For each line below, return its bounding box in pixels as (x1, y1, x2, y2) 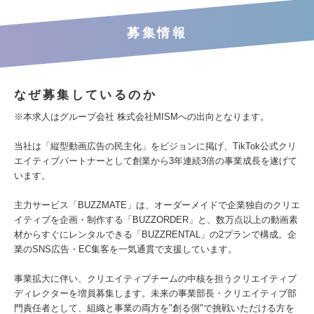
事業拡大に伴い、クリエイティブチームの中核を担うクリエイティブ (14, 273, 296, 284)
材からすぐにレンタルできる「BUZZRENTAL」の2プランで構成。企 (14, 229, 296, 240)
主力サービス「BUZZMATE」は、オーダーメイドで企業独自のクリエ (14, 200, 300, 210)
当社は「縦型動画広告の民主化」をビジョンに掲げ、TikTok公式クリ (14, 141, 296, 151)
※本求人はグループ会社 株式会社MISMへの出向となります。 (14, 111, 269, 122)
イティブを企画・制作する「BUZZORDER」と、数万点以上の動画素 (14, 214, 298, 225)
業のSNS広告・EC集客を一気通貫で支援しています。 (14, 244, 237, 254)
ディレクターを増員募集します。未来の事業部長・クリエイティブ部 (14, 288, 296, 299)
